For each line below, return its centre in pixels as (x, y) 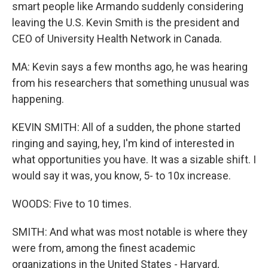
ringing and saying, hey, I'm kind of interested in (123, 143)
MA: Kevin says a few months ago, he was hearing (130, 67)
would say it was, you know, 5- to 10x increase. (121, 176)
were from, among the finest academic (104, 248)
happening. (38, 99)
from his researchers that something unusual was (131, 83)
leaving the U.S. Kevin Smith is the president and (126, 22)
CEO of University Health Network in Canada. (117, 39)
